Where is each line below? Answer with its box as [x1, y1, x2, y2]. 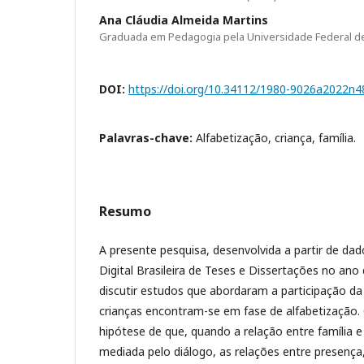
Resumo [99, 201, 151, 220]
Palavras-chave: [99, 129, 196, 145]
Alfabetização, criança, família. [196, 129, 356, 145]
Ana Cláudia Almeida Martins [99, 11, 268, 28]
